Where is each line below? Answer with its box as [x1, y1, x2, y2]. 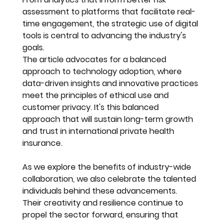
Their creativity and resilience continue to [22, 197, 186, 209]
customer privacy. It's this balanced [22, 101, 161, 113]
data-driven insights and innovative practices [22, 77, 201, 89]
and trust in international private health [22, 125, 177, 137]
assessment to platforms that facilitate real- [22, 5, 196, 17]
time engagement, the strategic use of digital [22, 17, 201, 29]
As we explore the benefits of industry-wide [22, 161, 194, 173]
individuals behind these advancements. [22, 185, 180, 197]
